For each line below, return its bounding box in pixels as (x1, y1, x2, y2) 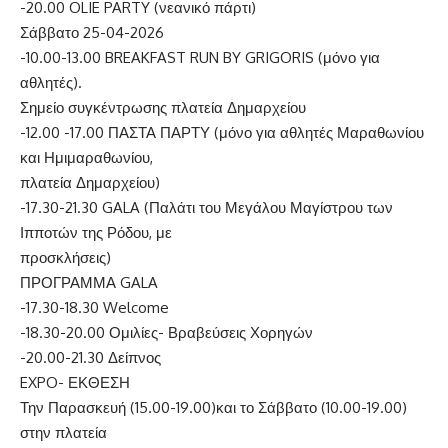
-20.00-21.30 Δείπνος (20, 347, 161, 367)
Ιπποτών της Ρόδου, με (20, 222, 172, 242)
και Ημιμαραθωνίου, (20, 147, 153, 167)
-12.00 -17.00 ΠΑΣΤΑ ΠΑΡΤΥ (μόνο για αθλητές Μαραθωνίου (20, 122, 424, 142)
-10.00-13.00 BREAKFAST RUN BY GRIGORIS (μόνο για (20, 47, 380, 67)
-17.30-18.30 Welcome (20, 297, 169, 317)
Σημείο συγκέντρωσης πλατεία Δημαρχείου (20, 97, 306, 117)
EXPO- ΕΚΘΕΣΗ (20, 372, 130, 392)
